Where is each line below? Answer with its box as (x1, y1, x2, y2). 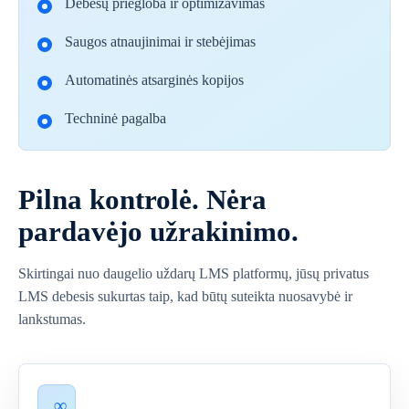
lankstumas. (18, 311, 86, 327)
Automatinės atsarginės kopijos (65, 72, 244, 88)
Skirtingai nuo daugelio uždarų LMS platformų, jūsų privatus (18, 266, 369, 281)
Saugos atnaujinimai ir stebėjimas (65, 34, 256, 49)
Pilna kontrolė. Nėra (18, 184, 267, 215)
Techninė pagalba (65, 110, 166, 126)
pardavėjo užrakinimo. (18, 215, 299, 247)
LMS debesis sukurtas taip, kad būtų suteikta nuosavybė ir (18, 288, 352, 304)
